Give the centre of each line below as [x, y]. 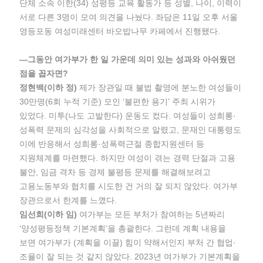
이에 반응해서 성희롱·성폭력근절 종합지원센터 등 [112, 144]
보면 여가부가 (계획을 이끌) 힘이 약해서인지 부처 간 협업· [128, 242]
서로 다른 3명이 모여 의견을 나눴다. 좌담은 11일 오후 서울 [129, 17]
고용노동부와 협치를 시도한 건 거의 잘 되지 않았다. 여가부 [129, 186]
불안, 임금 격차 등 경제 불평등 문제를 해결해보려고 [115, 172]
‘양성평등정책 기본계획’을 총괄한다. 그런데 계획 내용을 [123, 228]
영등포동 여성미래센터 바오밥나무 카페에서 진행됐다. [120, 31]
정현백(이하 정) [48, 87]
